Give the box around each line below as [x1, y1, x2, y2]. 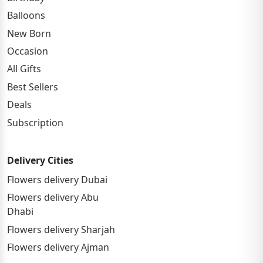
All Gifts [7, 62, 41, 76]
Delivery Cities [7, 153, 73, 167]
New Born [7, 26, 51, 40]
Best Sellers [7, 80, 58, 93]
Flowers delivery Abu [7, 191, 99, 204]
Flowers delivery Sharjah [7, 222, 115, 236]
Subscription [7, 116, 63, 129]
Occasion [7, 45, 48, 58]
